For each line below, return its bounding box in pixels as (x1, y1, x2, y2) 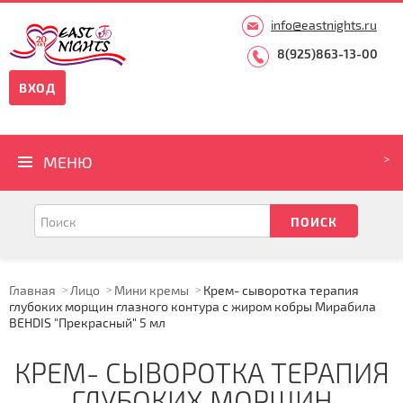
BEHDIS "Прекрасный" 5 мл (9, 315, 166, 330)
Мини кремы (114, 282, 189, 298)
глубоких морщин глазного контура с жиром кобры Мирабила (9, 299, 376, 314)
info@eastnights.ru (271, 17, 377, 32)
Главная (9, 282, 56, 298)
